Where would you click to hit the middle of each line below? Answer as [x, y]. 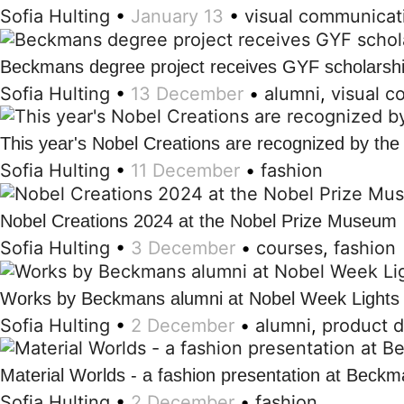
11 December [185, 171]
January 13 [177, 17]
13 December [187, 93]
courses [289, 248]
